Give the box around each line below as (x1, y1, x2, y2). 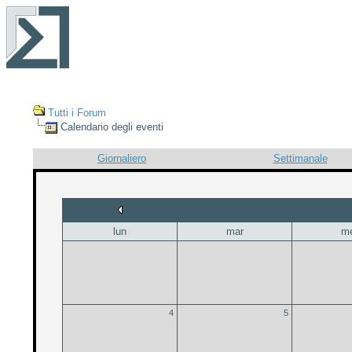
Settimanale (273, 152, 328, 164)
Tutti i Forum (47, 107, 106, 119)
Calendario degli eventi (57, 121, 163, 133)
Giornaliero (97, 152, 146, 164)
